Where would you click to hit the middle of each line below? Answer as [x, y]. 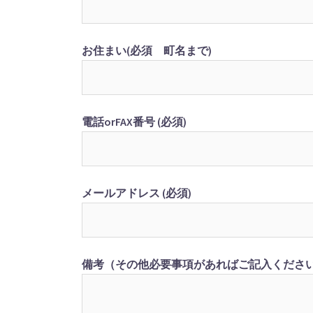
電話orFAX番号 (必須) [134, 122]
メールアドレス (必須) [137, 193]
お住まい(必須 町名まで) [147, 50]
